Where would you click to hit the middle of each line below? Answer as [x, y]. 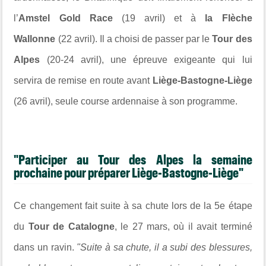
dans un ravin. [45, 247]
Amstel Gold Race [66, 18]
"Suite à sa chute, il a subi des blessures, [164, 247]
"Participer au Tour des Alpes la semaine [133, 159]
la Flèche [224, 18]
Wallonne [35, 39]
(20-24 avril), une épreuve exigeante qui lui [146, 60]
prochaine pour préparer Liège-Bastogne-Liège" [129, 172]
